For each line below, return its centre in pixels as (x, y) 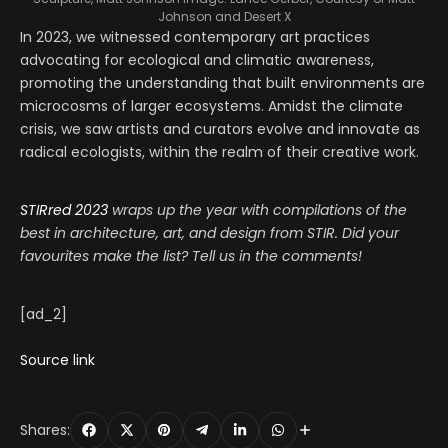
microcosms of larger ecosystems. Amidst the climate (211, 105)
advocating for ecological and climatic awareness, (197, 59)
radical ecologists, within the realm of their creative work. (219, 151)
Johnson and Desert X (224, 16)
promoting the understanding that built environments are (222, 82)
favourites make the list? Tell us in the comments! (191, 255)
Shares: (45, 429)
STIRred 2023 (64, 209)
